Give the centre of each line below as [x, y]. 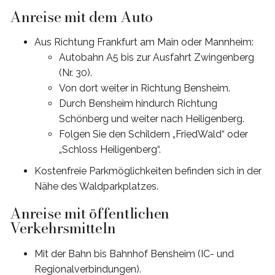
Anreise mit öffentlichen [90, 214]
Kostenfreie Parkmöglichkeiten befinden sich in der [148, 171]
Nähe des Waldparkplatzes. [96, 187]
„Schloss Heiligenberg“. [110, 150]
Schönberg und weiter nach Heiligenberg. [152, 119]
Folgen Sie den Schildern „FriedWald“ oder [153, 134]
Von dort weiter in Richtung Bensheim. [145, 88]
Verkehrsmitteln [63, 228]
